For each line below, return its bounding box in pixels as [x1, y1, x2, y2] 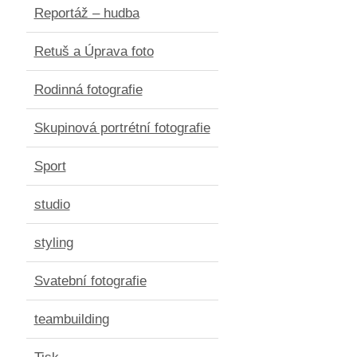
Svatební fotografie [33, 273, 147, 288]
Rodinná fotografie [33, 81, 143, 97]
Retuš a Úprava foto [33, 43, 154, 59]
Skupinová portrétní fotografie [33, 120, 210, 135]
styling [33, 234, 73, 250]
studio [33, 196, 70, 212]
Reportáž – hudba [33, 5, 139, 21]
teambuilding [33, 311, 109, 327]
